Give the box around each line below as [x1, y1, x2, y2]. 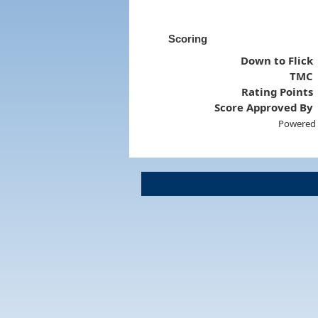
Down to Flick [241, 53, 314, 67]
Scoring [168, 32, 207, 45]
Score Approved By [214, 99, 314, 114]
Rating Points [241, 84, 314, 99]
